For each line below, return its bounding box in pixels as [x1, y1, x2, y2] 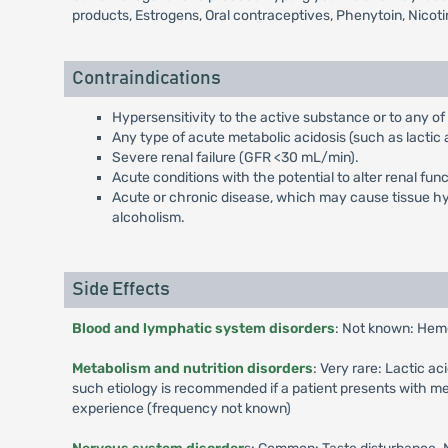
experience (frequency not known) [71, 400, 291, 417]
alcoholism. [111, 209, 185, 226]
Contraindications [71, 69, 221, 88]
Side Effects [71, 280, 170, 299]
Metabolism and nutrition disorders [71, 360, 313, 377]
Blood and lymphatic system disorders [71, 320, 335, 337]
